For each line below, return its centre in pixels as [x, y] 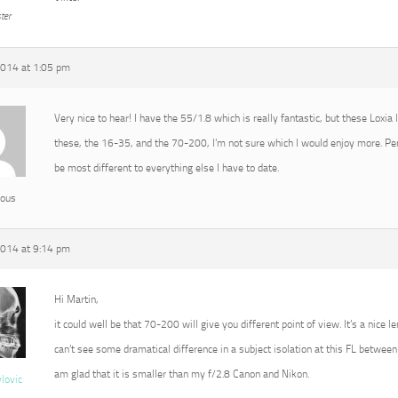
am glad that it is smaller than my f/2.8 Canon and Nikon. [182, 374]
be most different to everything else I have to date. [167, 168]
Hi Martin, [76, 299]
